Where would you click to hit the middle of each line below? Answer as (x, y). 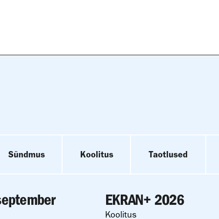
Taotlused (168, 154)
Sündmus (27, 154)
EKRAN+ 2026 (145, 199)
